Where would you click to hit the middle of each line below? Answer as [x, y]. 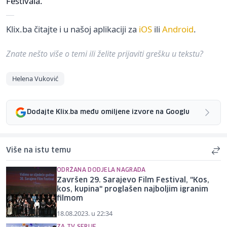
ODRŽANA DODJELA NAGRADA [101, 170]
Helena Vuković [35, 78]
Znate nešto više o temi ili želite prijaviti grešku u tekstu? [105, 53]
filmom [70, 198]
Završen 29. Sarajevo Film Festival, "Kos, [133, 180]
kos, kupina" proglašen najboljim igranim [133, 189]
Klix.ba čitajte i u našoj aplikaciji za [72, 29]
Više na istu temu [39, 150]
